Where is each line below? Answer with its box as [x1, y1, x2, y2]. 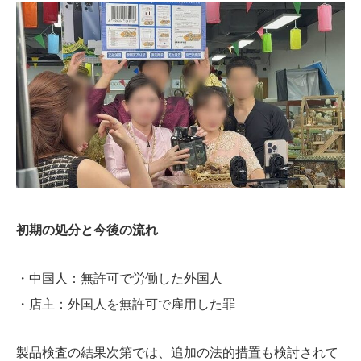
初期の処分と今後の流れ [16, 222, 158, 237]
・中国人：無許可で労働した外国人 [16, 271, 222, 285]
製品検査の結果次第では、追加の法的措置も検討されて [16, 345, 338, 359]
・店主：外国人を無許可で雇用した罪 [16, 297, 235, 311]
